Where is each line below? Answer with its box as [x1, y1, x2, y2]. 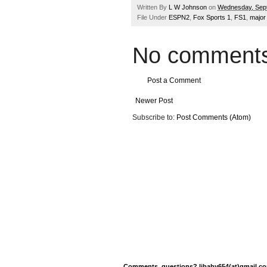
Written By [137, 3, 169, 11]
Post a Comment [147, 76, 201, 85]
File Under [137, 13, 169, 21]
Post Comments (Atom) [176, 113, 251, 122]
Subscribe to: [132, 113, 176, 122]
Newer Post [135, 97, 173, 105]
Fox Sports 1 [193, 13, 231, 21]
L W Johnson [169, 3, 207, 11]
